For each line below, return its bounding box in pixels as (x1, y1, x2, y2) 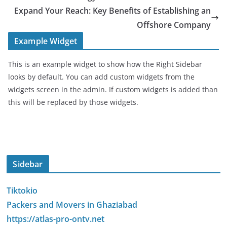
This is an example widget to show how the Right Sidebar (8, 59, 202, 69)
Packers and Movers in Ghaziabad (7, 199, 138, 210)
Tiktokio (7, 185, 38, 196)
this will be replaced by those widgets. (8, 97, 138, 107)
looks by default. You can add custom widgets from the (8, 72, 195, 82)
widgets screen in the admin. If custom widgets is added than (8, 85, 218, 94)
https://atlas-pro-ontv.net (7, 213, 105, 224)
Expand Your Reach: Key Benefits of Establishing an (14, 5, 211, 16)
